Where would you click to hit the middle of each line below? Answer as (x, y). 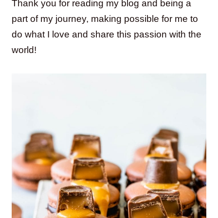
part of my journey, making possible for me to (105, 19)
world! (24, 50)
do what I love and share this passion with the (107, 35)
